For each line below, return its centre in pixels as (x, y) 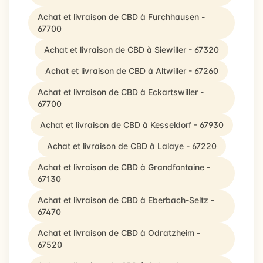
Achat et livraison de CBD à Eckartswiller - (121, 92)
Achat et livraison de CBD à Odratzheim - (119, 233)
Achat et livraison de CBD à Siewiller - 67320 (131, 50)
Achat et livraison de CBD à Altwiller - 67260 (131, 71)
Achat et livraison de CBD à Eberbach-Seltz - (126, 200)
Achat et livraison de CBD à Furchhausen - (121, 17)
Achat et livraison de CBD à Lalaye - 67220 (131, 146)
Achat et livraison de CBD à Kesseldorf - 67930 (131, 125)
